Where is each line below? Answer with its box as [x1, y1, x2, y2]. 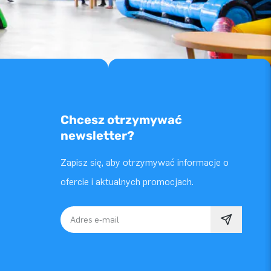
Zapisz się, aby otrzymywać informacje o [60, 157, 229, 168]
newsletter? [60, 128, 134, 143]
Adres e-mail [60, 218, 115, 229]
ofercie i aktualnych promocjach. [60, 176, 194, 188]
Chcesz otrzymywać [60, 113, 182, 127]
